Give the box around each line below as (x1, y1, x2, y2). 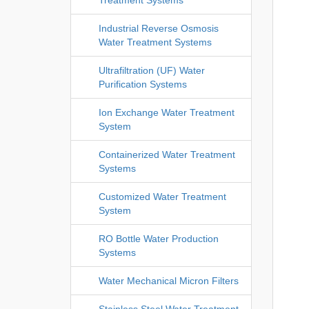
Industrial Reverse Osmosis (99, 22, 219, 34)
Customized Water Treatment (99, 190, 226, 202)
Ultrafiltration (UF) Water (99, 64, 205, 76)
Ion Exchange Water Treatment (99, 106, 235, 118)
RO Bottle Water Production (99, 232, 219, 244)
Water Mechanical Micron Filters (99, 275, 239, 286)
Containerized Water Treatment (99, 148, 235, 160)
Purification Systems (99, 78, 187, 90)
